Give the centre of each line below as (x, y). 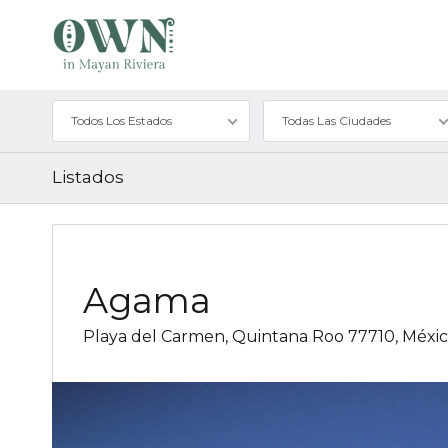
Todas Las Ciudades (336, 120)
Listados (88, 176)
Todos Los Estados (121, 120)
